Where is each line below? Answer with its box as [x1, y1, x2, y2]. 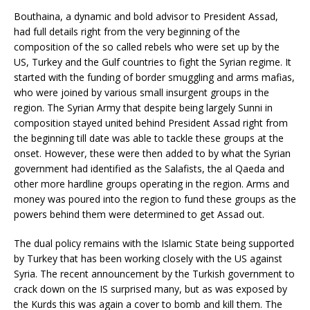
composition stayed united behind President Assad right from [14, 116, 288, 129]
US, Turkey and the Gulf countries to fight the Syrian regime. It [14, 55, 291, 69]
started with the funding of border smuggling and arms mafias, [14, 70, 295, 84]
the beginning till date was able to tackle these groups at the [14, 131, 284, 145]
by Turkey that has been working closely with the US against [14, 251, 282, 265]
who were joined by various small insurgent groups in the [14, 85, 269, 99]
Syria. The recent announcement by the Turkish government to [14, 266, 295, 280]
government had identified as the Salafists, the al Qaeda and [14, 161, 284, 175]
